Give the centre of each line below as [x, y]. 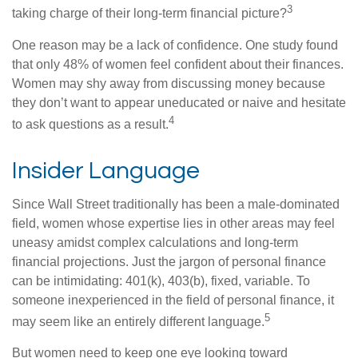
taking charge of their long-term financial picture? [149, 14]
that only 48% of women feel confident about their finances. [178, 64]
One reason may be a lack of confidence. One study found [175, 45]
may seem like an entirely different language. [138, 322]
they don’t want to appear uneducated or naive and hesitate [179, 102]
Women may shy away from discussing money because [169, 83]
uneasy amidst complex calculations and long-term [155, 242]
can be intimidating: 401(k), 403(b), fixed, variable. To [161, 280]
